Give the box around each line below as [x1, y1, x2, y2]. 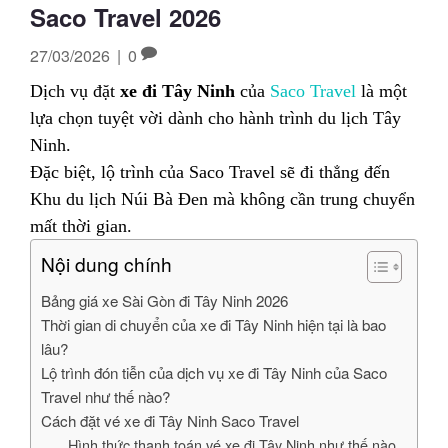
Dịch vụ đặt [30, 80, 120, 101]
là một [356, 80, 407, 101]
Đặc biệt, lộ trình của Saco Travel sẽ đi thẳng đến [30, 161, 390, 182]
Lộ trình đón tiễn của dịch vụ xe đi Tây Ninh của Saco [41, 361, 387, 383]
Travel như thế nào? [41, 385, 170, 407]
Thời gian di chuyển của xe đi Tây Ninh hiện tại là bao [41, 313, 386, 335]
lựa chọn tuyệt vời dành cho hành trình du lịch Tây [30, 107, 401, 128]
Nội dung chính [41, 249, 172, 277]
